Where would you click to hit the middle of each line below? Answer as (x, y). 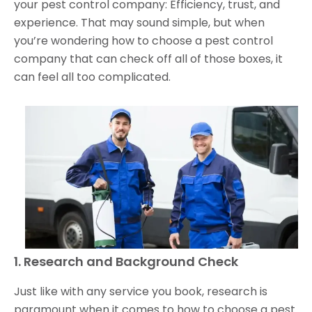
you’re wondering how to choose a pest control (143, 41)
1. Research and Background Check (126, 262)
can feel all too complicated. (94, 77)
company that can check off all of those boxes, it (148, 59)
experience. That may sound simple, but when (139, 23)
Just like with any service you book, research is (141, 292)
